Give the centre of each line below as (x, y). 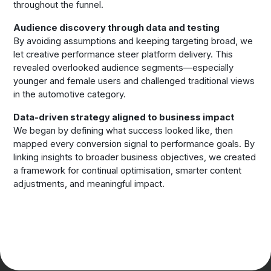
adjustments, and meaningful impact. (89, 184)
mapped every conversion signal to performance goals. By (134, 144)
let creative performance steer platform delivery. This (123, 55)
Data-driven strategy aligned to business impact (124, 117)
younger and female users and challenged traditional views (134, 81)
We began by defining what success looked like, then (123, 130)
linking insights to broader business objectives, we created (135, 157)
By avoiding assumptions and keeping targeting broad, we (133, 41)
